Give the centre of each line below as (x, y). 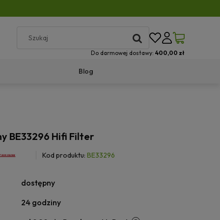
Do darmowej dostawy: (123, 53)
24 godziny (41, 202)
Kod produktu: (64, 155)
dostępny (38, 183)
